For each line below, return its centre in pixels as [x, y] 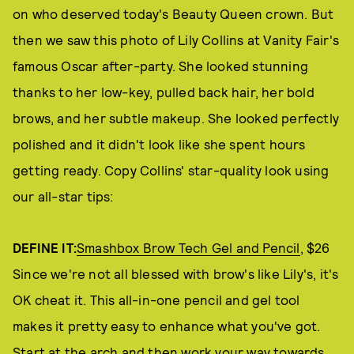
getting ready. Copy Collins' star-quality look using [171, 170]
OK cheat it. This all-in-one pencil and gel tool [156, 299]
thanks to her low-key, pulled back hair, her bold [164, 92]
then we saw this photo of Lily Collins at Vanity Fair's [176, 40]
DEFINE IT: [45, 247]
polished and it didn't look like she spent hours [159, 144]
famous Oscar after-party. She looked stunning [161, 66]
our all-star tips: [63, 196]
